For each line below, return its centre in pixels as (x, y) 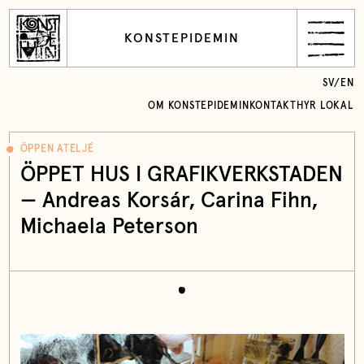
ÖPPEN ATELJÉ (57, 149)
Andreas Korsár (115, 201)
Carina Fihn (256, 201)
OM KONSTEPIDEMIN (199, 106)
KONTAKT (273, 106)
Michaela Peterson (109, 227)
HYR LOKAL (325, 106)
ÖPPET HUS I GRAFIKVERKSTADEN (181, 175)
